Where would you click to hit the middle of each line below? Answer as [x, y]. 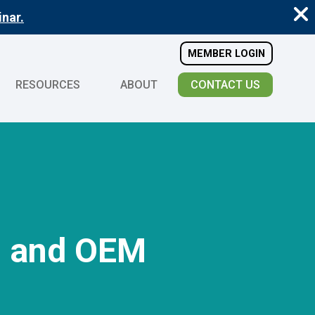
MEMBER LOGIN [226, 53]
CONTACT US [225, 85]
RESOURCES [47, 85]
